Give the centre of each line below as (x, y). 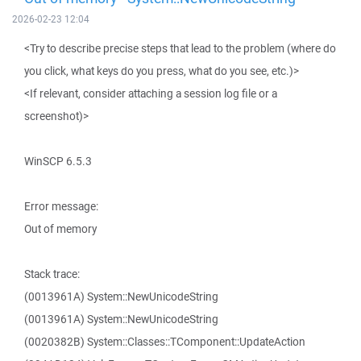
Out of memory (60, 229)
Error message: (61, 206)
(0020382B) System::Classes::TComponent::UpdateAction (165, 342)
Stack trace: (52, 274)
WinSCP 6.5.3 (58, 161)
